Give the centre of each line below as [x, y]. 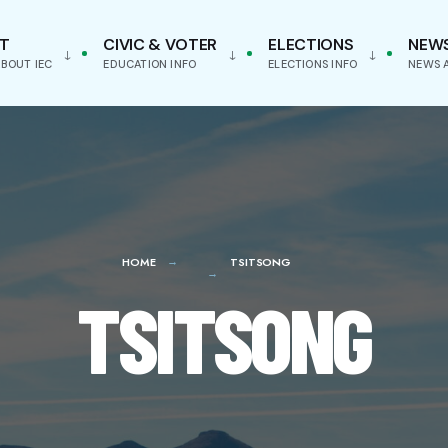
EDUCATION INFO [150, 64]
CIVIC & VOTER [160, 44]
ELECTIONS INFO [313, 64]
